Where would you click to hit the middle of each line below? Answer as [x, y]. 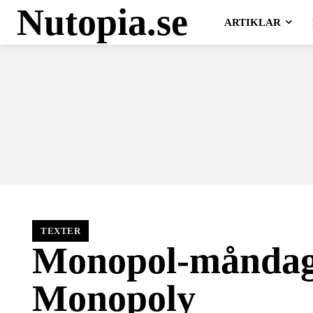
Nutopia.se [102, 22]
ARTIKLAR [252, 22]
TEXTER [60, 231]
